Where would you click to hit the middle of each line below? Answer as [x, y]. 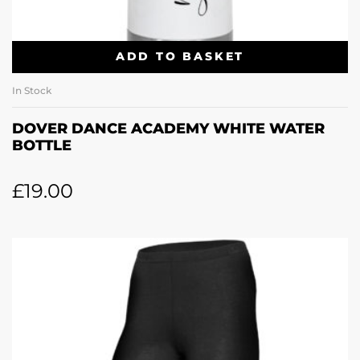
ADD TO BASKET [180, 57]
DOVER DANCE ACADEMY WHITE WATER [168, 128]
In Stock [32, 90]
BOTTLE [42, 145]
